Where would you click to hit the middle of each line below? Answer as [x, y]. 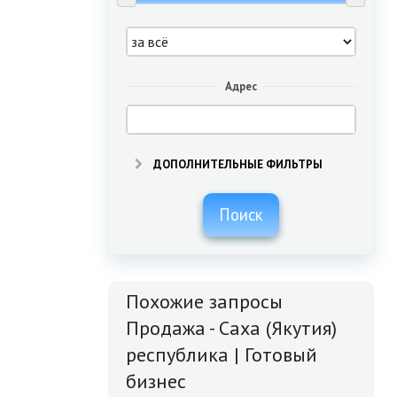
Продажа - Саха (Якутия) [231, 328]
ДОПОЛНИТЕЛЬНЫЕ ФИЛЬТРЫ [237, 165]
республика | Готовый [222, 355]
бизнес [156, 381]
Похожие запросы [204, 302]
